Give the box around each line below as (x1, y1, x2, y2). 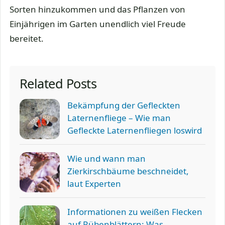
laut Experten (67, 178, 121, 190)
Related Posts (20, 75, 97, 92)
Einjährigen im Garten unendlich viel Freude (10, 18, 186, 30)
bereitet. (10, 33, 44, 45)
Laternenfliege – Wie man (67, 112, 171, 124)
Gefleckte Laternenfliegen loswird (67, 125, 202, 137)
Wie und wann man (67, 153, 146, 165)
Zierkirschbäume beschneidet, (67, 165, 189, 177)
